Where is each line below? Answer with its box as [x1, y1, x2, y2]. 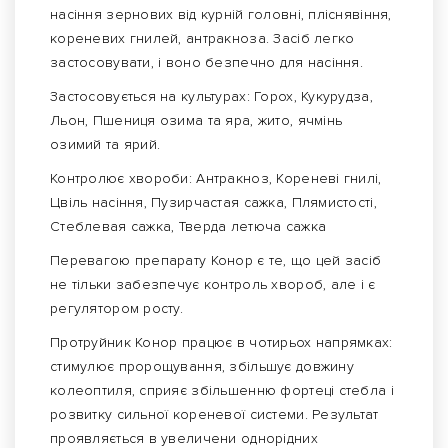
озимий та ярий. [50, 136, 161, 154]
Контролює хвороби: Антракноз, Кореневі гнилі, [50, 170, 382, 188]
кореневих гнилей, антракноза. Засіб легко [50, 30, 355, 48]
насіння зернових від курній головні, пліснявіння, [50, 6, 392, 24]
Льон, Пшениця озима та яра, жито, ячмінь [50, 112, 343, 130]
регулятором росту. [50, 300, 184, 318]
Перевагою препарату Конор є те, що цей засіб [50, 252, 382, 270]
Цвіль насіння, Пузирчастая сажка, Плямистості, [50, 194, 377, 212]
